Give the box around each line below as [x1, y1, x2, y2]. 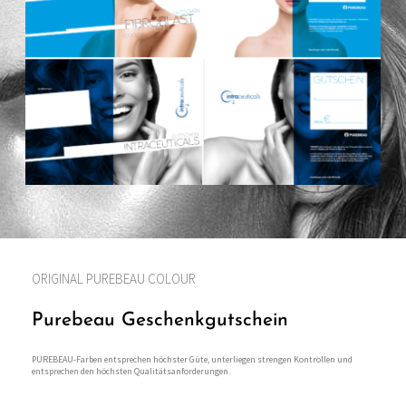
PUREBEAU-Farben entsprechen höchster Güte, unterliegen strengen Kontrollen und [32, 353, 353, 366]
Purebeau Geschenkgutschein [32, 311, 288, 331]
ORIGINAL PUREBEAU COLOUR [32, 270, 196, 288]
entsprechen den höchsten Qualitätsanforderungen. [32, 365, 230, 378]
